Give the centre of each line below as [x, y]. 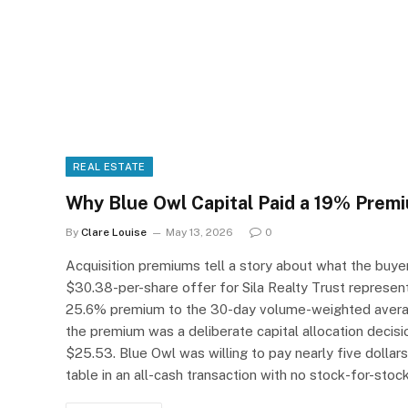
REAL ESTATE [109, 166]
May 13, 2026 [199, 232]
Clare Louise [114, 232]
